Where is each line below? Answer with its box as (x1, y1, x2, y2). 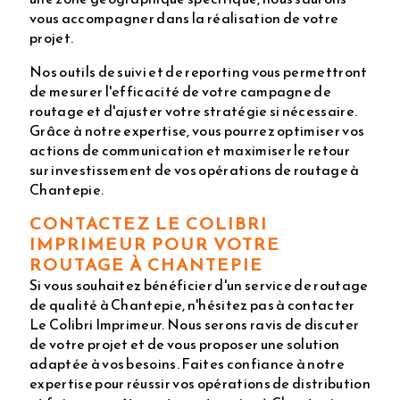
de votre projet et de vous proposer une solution (29, 332, 340, 354)
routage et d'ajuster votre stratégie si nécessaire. (29, 99, 358, 121)
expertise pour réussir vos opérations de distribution (29, 371, 371, 394)
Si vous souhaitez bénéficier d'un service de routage (29, 273, 369, 296)
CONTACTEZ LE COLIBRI (29, 210, 268, 237)
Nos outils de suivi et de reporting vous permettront (29, 60, 368, 82)
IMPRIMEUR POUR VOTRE (29, 230, 280, 257)
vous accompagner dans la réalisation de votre (29, 6, 339, 29)
